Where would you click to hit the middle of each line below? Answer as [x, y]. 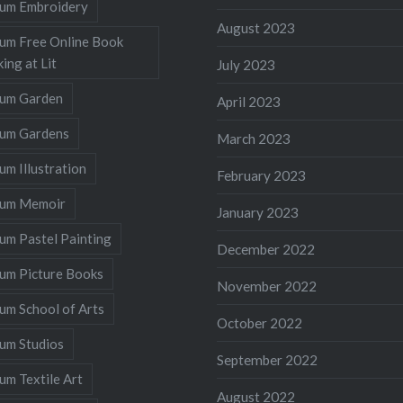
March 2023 [254, 138]
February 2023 [262, 175]
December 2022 [266, 249]
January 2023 [258, 212]
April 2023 [249, 101]
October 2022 [260, 322]
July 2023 [246, 64]
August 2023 [256, 27]
